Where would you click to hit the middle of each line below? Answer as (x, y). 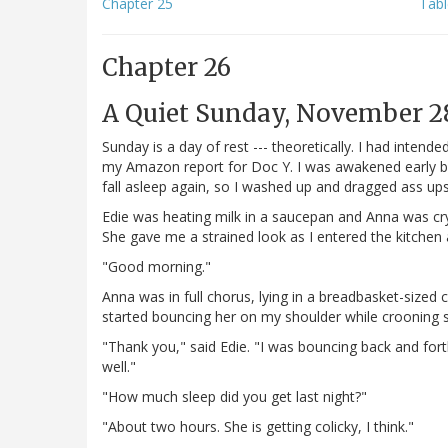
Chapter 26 (166, 68)
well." (119, 367)
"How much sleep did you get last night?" (234, 397)
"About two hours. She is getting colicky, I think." (258, 427)
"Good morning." (156, 267)
